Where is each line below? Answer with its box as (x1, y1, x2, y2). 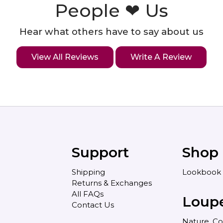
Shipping (72, 167, 106, 177)
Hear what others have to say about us (19, 26, 204, 38)
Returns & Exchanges (72, 178, 152, 188)
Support (72, 144, 129, 161)
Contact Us (72, 200, 114, 210)
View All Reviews (31, 52, 99, 62)
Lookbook (182, 167, 221, 177)
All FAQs (72, 189, 104, 199)
